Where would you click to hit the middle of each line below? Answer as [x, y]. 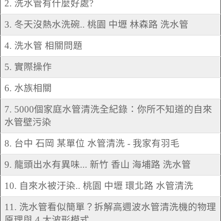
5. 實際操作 [28, 67]
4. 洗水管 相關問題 [43, 46]
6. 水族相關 [28, 88]
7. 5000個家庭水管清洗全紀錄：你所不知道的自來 [108, 110]
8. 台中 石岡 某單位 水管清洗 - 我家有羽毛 [92, 144]
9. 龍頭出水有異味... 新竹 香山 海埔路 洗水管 [98, 165]
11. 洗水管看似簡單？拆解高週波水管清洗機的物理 [110, 207]
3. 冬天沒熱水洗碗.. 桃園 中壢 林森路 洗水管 [96, 25]
